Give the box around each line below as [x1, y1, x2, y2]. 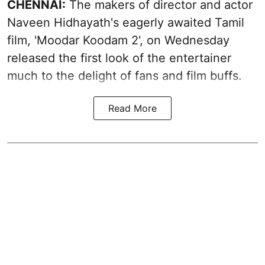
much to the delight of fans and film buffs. [7, 69, 242, 83]
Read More [108, 102, 157, 115]
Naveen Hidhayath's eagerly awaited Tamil [7, 15, 244, 30]
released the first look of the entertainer [7, 51, 231, 66]
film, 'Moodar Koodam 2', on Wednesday [7, 33, 230, 48]
